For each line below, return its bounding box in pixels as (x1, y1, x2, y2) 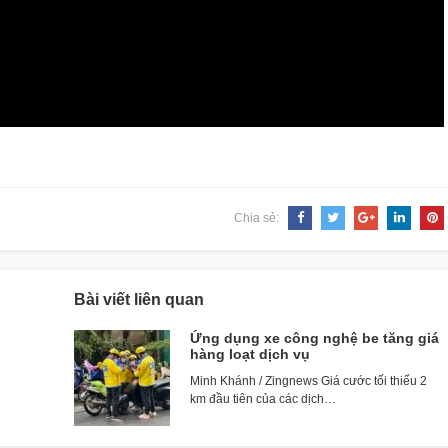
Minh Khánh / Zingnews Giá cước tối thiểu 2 (190, 373, 427, 388)
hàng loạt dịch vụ (190, 345, 310, 362)
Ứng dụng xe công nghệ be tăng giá (190, 329, 439, 346)
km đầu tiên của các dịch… (190, 391, 336, 406)
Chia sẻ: (234, 210, 282, 225)
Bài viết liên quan (74, 290, 204, 308)
